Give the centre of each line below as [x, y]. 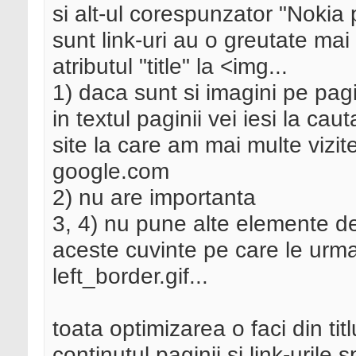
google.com [111, 171]
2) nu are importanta [154, 197]
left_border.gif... [130, 276]
